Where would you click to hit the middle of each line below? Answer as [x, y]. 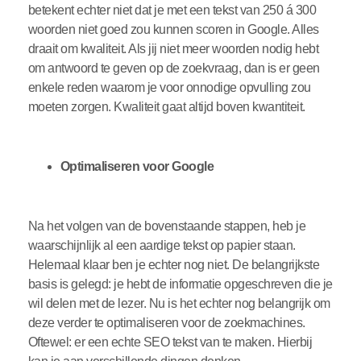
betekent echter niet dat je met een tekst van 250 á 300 [172, 10]
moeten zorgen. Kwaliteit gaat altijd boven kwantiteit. [168, 107]
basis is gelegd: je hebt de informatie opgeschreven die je [180, 284]
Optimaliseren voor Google [138, 167]
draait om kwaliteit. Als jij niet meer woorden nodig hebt [173, 49]
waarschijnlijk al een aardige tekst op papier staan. [162, 246]
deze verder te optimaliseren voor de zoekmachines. [166, 323]
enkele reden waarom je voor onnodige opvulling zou [169, 88]
